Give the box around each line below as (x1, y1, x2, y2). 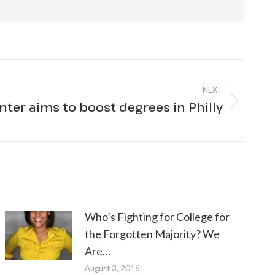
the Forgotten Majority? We (85, 227, 220, 241)
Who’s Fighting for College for (85, 210, 230, 223)
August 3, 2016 (85, 263, 141, 273)
